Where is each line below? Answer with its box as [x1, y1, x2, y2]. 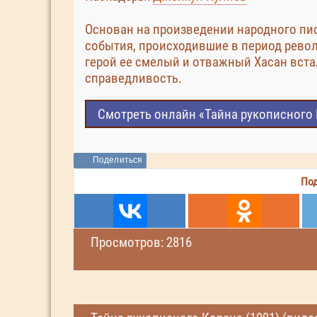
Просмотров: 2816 [91, 234, 192, 251]
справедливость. [85, 70, 182, 86]
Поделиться [93, 155, 142, 166]
